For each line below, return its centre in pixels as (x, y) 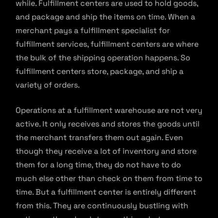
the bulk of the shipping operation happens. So (103, 57)
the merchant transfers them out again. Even (99, 137)
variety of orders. (48, 85)
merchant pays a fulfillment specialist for (93, 30)
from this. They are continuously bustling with (102, 205)
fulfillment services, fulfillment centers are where (107, 44)
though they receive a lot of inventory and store (106, 151)
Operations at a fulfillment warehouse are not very (109, 110)
